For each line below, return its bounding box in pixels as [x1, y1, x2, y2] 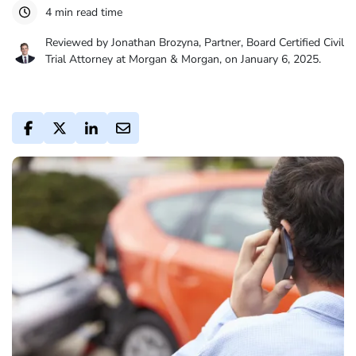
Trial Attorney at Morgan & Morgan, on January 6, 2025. [45, 52, 321, 67]
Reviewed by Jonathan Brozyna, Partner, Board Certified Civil [45, 35, 344, 50]
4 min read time [45, 4, 122, 20]
